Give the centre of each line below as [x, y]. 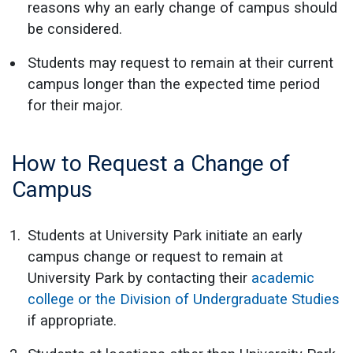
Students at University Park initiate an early [165, 235]
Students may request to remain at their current [180, 62]
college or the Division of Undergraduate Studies [184, 299]
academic [283, 277]
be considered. [75, 28]
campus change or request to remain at [155, 256]
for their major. [75, 105]
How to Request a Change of [151, 163]
